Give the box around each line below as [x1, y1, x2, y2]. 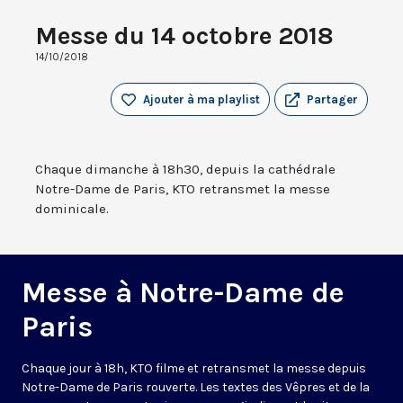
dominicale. [35, 201, 109, 218]
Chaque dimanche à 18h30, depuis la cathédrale [35, 161, 336, 178]
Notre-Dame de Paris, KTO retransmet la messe [35, 181, 330, 198]
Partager [307, 93, 358, 107]
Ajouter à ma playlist [143, 93, 260, 107]
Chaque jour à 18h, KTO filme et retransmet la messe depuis [22, 361, 366, 377]
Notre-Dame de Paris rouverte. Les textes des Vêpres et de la [22, 380, 370, 396]
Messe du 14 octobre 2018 [35, 21, 334, 51]
